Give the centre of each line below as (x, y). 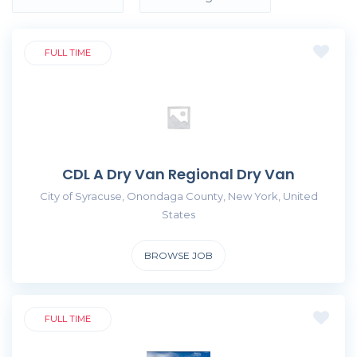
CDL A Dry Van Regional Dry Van (178, 174)
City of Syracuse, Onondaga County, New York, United (178, 196)
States (178, 214)
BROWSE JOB (178, 255)
